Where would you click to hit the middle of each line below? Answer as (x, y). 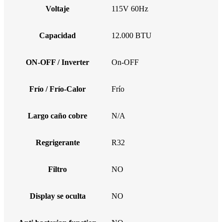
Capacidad (57, 35)
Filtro (57, 169)
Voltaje (57, 8)
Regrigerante (57, 142)
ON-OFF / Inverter (57, 62)
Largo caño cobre (57, 115)
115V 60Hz (130, 8)
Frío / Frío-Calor (57, 89)
